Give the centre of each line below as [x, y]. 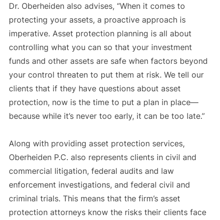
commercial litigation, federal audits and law [91, 171]
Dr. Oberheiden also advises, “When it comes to [97, 6]
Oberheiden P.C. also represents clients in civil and [102, 157]
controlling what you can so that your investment [100, 47]
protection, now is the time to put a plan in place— [103, 102]
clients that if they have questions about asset [95, 89]
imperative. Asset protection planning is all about [100, 34]
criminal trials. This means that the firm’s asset [94, 199]
